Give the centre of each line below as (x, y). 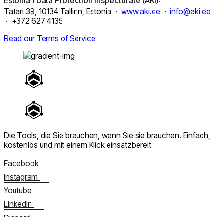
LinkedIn (18, 204)
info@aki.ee (190, 11)
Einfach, (197, 135)
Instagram (21, 177)
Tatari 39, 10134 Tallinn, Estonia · (62, 11)
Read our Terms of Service (50, 38)
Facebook (21, 163)
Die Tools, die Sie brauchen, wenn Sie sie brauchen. (93, 135)
